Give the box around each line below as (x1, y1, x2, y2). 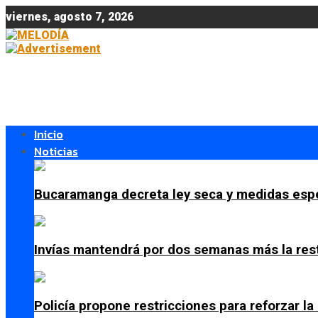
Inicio (34, 126, 63, 143)
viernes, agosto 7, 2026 (6, 10, 133, 23)
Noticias (34, 143, 78, 160)
